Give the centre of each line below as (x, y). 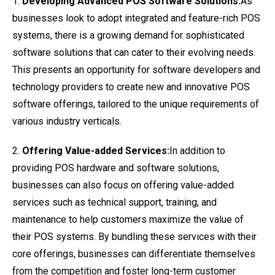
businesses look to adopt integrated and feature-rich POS (136, 18)
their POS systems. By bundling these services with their (134, 237)
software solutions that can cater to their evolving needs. (134, 52)
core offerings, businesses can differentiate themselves (134, 254)
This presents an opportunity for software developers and (136, 70)
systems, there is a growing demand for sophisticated (128, 35)
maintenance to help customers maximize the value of (128, 219)
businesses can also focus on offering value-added (123, 185)
